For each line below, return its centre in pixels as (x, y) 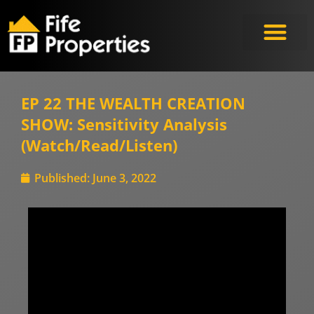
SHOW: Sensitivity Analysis (124, 124)
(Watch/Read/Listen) (99, 145)
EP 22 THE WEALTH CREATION (133, 103)
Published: (62, 178)
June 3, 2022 (124, 178)
